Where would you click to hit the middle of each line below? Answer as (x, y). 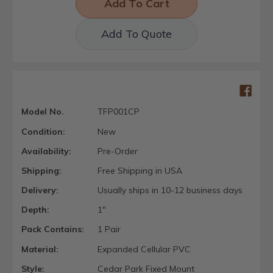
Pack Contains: (53, 229)
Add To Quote (136, 34)
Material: (40, 249)
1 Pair (109, 229)
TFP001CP (118, 112)
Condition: (43, 131)
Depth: (35, 210)
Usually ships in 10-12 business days (170, 190)
